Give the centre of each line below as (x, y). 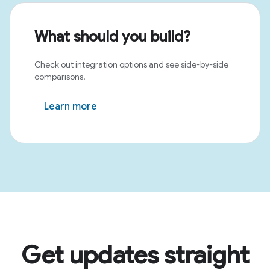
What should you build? (112, 37)
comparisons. (60, 77)
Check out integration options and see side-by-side (131, 64)
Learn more (71, 107)
